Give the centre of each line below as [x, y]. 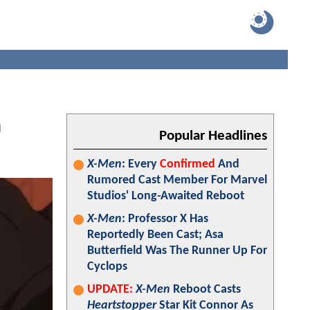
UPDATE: [110, 290]
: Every [141, 164]
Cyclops [107, 267]
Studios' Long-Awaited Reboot [166, 196]
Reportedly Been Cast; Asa [155, 235]
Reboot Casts [206, 290]
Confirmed [188, 164]
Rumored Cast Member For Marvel [177, 180]
